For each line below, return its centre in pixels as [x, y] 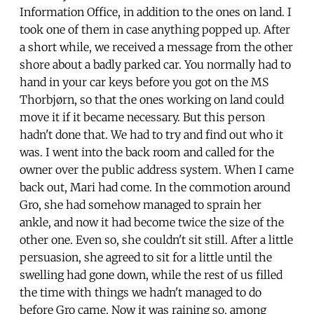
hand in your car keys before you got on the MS [144, 82]
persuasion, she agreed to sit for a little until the [146, 257]
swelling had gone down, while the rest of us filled [151, 274]
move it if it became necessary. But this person [142, 117]
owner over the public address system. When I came [157, 169]
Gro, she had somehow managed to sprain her [141, 204]
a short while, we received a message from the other [156, 47]
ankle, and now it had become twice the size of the [152, 222]
